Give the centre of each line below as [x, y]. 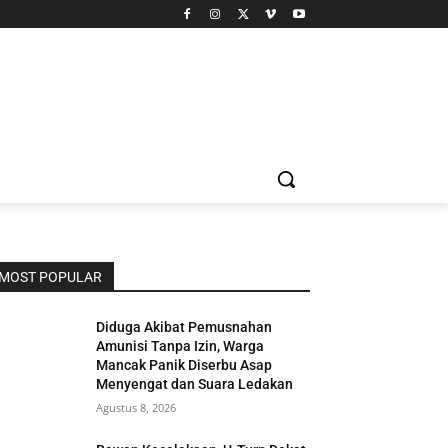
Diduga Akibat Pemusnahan [184, 327]
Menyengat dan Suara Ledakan [195, 384]
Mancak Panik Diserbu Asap [184, 365]
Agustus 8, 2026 [136, 407]
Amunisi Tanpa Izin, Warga [180, 346]
